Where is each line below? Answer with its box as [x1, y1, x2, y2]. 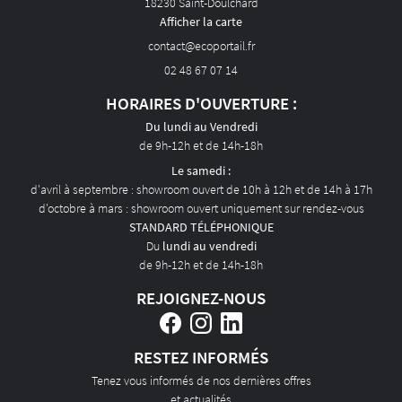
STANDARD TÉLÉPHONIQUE [128, 219, 274, 235]
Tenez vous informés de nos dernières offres [91, 372, 311, 389]
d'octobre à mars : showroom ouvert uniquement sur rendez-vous [38, 200, 364, 216]
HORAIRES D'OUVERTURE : [105, 92, 297, 114]
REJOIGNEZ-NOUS [136, 287, 266, 309]
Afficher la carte [160, 13, 242, 30]
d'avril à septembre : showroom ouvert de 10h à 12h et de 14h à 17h [30, 181, 372, 197]
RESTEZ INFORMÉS [134, 346, 268, 368]
